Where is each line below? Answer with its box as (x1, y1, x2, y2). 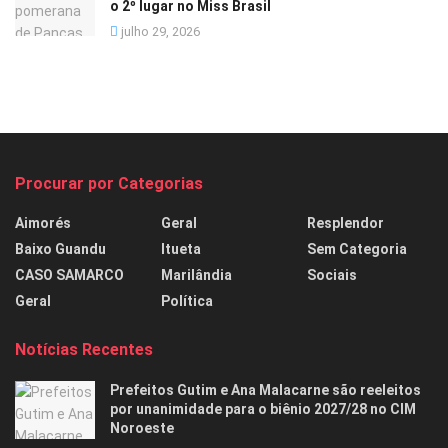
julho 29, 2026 (118, 24, 200, 40)
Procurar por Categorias (15, 174, 203, 194)
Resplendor (307, 215, 384, 232)
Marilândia (161, 267, 232, 284)
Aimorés (15, 215, 71, 232)
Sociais (307, 267, 357, 284)
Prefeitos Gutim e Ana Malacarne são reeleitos (110, 382, 421, 399)
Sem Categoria (307, 241, 407, 258)
